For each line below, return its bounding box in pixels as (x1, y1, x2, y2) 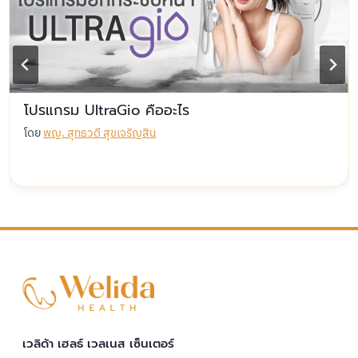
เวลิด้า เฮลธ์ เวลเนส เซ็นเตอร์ (22, 334, 175, 352)
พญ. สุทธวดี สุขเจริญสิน (43, 124, 157, 143)
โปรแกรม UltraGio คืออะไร (24, 99, 190, 122)
